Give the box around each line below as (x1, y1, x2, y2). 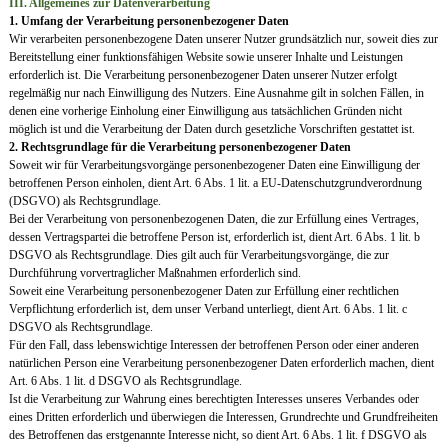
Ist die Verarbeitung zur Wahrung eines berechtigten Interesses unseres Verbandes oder (8, 392, 419, 407)
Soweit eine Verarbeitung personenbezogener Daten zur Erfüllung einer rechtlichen (8, 284, 399, 299)
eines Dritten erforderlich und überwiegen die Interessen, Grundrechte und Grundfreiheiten (8, 410, 438, 425)
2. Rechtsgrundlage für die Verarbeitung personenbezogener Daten (8, 140, 351, 155)
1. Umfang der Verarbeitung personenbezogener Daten (8, 14, 289, 29)
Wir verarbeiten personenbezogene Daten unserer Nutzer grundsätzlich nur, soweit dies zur (8, 32, 438, 47)
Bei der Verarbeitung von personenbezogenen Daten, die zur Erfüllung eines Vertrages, (8, 212, 419, 227)
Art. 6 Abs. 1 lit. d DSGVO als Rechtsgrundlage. (8, 374, 242, 389)
